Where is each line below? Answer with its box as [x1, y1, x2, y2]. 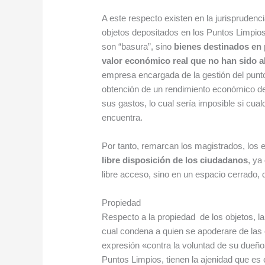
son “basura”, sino [102, 41, 174, 52]
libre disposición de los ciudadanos [102, 155, 248, 166]
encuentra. [102, 112, 143, 123]
